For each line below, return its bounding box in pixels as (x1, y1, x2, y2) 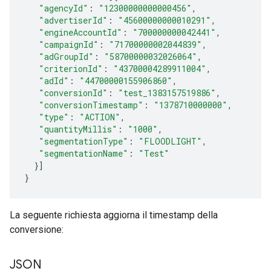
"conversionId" (39, 87, 108, 99)
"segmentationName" (39, 147, 128, 159)
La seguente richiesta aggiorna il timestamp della (10, 209, 218, 221)
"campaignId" (39, 38, 99, 50)
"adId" (39, 74, 69, 87)
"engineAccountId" (39, 26, 122, 38)
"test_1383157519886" (118, 87, 216, 99)
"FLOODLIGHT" (139, 135, 202, 147)
